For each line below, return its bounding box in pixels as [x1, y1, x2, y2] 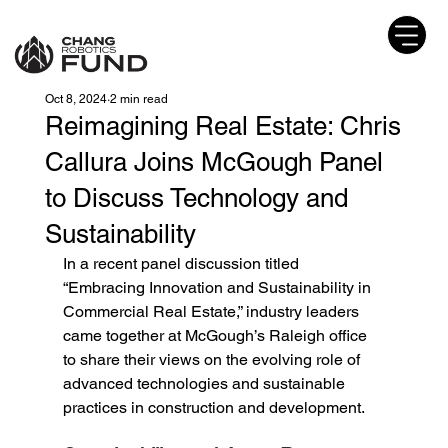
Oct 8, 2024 [44, 92, 107, 106]
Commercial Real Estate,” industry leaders [62, 302, 363, 321]
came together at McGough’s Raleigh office [62, 326, 371, 345]
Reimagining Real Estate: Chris [44, 111, 401, 141]
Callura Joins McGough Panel [44, 147, 383, 177]
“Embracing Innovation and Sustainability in [62, 278, 375, 297]
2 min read [109, 92, 168, 106]
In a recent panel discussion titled [62, 254, 303, 273]
